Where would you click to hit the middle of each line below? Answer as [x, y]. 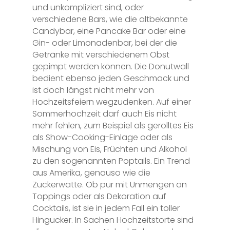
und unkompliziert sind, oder [88, 7]
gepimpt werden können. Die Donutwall [110, 66]
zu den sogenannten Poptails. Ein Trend [111, 161]
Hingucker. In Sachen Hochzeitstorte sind [113, 220]
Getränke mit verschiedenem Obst [101, 54]
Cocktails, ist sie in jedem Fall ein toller [106, 208]
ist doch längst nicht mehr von [93, 90]
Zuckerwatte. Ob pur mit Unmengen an [109, 184]
